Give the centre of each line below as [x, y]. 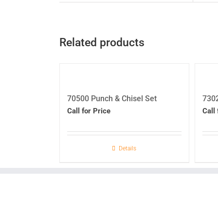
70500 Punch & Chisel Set [112, 99]
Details [128, 149]
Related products [102, 43]
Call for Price [89, 111]
